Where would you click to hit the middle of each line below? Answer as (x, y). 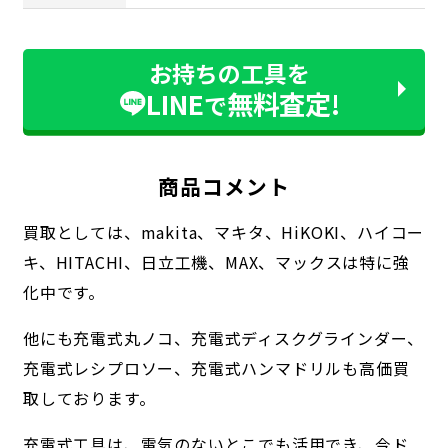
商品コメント (224, 185)
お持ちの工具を (230, 72)
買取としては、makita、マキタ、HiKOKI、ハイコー (223, 231)
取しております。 (89, 397)
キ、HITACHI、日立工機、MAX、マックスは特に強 (216, 261)
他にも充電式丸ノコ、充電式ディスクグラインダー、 (223, 337)
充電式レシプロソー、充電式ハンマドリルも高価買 (216, 367)
